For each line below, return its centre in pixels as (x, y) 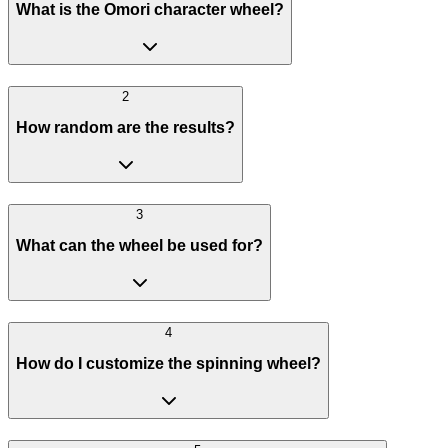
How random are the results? (125, 128)
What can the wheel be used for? (139, 246)
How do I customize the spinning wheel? (168, 364)
